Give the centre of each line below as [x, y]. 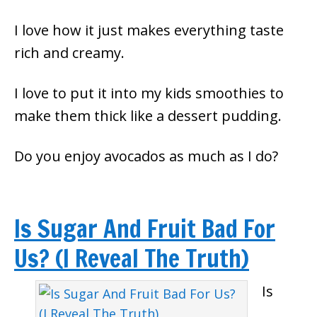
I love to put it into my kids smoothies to [149, 93]
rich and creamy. [69, 53]
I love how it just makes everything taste [149, 30]
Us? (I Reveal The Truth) [132, 258]
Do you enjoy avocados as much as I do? [146, 156]
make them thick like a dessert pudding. [148, 116]
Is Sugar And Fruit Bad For [145, 229]
